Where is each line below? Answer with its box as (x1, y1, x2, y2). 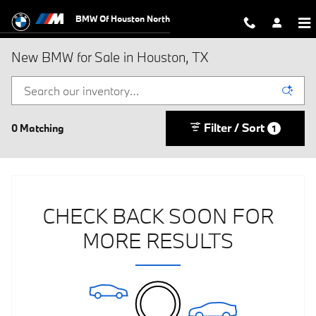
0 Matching (11, 121, 64, 135)
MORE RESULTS (83, 226, 233, 254)
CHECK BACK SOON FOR (42, 202, 274, 229)
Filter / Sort (203, 119, 265, 135)
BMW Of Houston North (75, 13, 170, 24)
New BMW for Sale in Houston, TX (11, 49, 208, 66)
